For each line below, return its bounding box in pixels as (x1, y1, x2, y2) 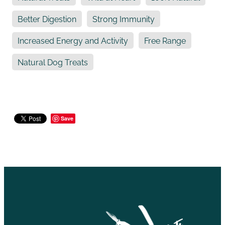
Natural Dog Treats (18, 56, 88, 68)
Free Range (144, 35, 186, 46)
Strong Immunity (92, 13, 155, 25)
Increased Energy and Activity (18, 35, 128, 46)
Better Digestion (18, 13, 76, 25)
